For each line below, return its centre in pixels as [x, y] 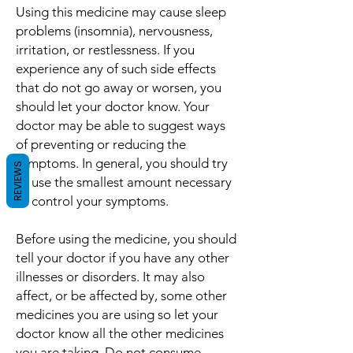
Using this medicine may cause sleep [121, 12]
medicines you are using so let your [117, 315]
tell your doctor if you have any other [123, 258]
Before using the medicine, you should [126, 239]
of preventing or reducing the [101, 145]
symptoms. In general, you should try [122, 163]
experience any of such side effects [116, 69]
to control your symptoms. [92, 201]
